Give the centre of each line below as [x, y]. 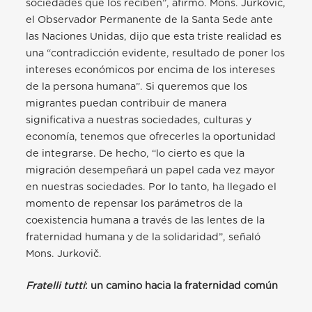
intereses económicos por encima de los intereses [151, 70]
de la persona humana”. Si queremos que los [137, 87]
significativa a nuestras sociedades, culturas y [139, 120]
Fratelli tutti [56, 286]
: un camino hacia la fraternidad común [182, 286]
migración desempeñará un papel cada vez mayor [151, 171]
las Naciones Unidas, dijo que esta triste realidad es [154, 37]
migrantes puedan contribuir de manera [126, 104]
